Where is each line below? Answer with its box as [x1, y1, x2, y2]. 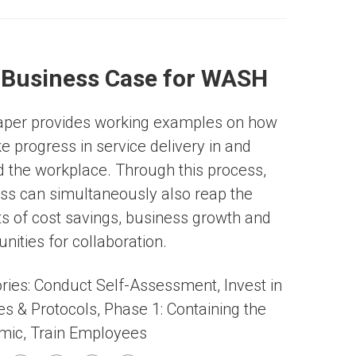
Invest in [224, 276, 282, 295]
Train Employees [30, 323, 147, 342]
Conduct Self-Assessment [34, 276, 217, 295]
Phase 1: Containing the [104, 300, 266, 319]
